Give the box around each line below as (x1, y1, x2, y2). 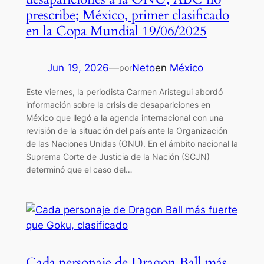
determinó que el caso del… (25, 164, 133, 175)
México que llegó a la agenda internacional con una (25, 113, 223, 123)
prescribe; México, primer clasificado (25, 6, 229, 25)
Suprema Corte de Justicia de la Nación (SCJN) (25, 151, 210, 162)
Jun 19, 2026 (47, 62, 109, 74)
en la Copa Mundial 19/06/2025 (25, 22, 207, 41)
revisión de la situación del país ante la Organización (25, 126, 227, 136)
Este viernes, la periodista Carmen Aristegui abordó (25, 87, 223, 97)
